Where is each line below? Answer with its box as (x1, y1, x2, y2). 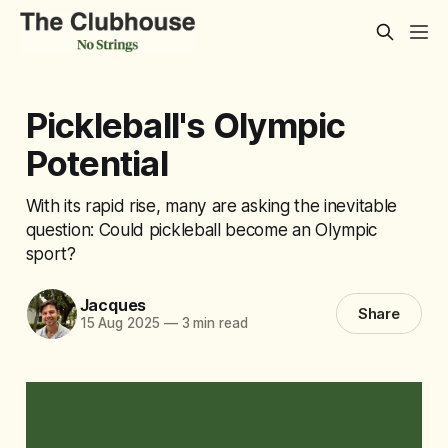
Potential (25, 141, 168, 184)
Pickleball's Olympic (25, 103, 346, 146)
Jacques (79, 295, 147, 316)
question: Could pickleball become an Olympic (25, 218, 378, 240)
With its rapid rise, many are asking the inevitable (25, 194, 397, 216)
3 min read (177, 315, 248, 332)
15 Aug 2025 (79, 315, 160, 332)
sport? (25, 242, 76, 264)
